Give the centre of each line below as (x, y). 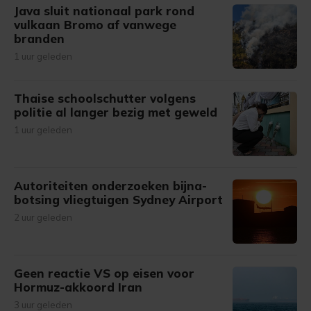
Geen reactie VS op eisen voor (104, 273)
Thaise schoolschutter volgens (105, 98)
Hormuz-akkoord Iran (78, 287)
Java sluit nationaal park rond (104, 11)
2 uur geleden (43, 217)
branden (39, 39)
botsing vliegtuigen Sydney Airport (118, 200)
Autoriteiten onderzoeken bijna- (110, 186)
